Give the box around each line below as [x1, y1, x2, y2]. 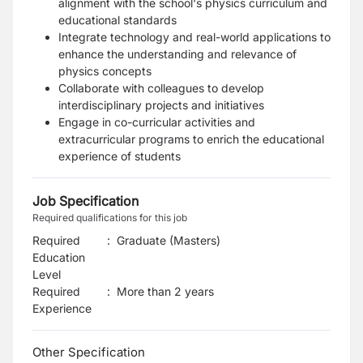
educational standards [58, 13, 177, 27]
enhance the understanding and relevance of [58, 47, 297, 61]
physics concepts [58, 64, 152, 78]
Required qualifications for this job [32, 211, 187, 224]
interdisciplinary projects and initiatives [58, 98, 264, 112]
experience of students [58, 149, 181, 163]
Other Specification [32, 344, 145, 360]
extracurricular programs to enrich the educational [58, 132, 324, 146]
